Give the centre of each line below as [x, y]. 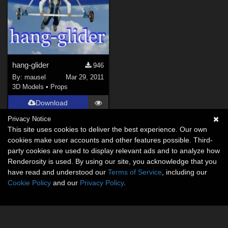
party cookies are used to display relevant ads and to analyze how [114, 151]
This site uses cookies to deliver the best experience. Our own [107, 129]
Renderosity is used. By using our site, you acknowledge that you [112, 161]
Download [52, 103]
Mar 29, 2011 [85, 77]
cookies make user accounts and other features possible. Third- [110, 140]
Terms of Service [135, 172]
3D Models [28, 87]
